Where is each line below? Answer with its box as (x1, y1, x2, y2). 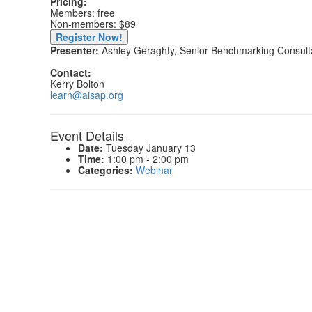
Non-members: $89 (50, 17, 136, 31)
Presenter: (50, 43, 99, 57)
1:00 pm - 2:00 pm (104, 152, 189, 166)
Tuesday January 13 (103, 141, 196, 155)
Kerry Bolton (50, 77, 104, 91)
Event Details (50, 126, 124, 144)
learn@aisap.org (50, 88, 123, 102)
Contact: (50, 65, 94, 79)
